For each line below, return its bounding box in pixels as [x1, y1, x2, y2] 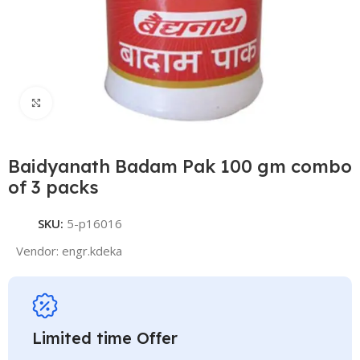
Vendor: [16, 243, 63, 259]
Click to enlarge [52, 96, 133, 110]
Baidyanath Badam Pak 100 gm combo [8, 155, 353, 178]
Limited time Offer [32, 328, 178, 348]
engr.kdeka [62, 243, 123, 259]
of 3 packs [8, 176, 100, 198]
